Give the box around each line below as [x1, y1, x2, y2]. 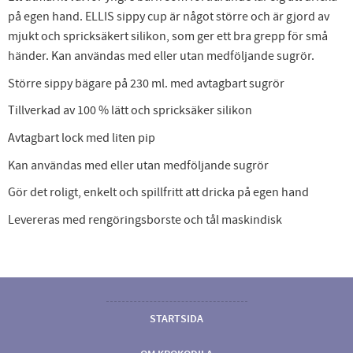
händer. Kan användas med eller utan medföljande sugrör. [8, 48, 314, 65]
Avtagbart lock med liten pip [8, 130, 155, 146]
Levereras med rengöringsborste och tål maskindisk [8, 211, 282, 228]
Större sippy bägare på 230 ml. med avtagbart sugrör [8, 75, 284, 91]
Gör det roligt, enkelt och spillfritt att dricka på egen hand [8, 184, 309, 201]
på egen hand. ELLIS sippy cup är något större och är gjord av [8, 9, 329, 25]
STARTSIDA [150, 311, 203, 326]
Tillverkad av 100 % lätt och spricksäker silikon [8, 102, 252, 119]
